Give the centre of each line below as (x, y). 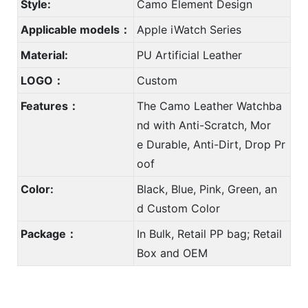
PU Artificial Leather (189, 55)
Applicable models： (76, 29)
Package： (49, 233)
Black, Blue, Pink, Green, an (207, 189)
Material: (44, 55)
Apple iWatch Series (189, 29)
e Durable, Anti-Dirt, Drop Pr (211, 144)
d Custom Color (178, 208)
